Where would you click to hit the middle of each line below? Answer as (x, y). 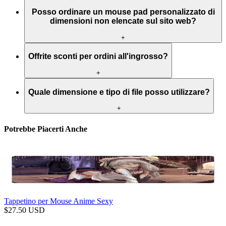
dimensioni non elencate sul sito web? (123, 21)
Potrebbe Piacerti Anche (46, 129)
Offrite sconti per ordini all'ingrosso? (98, 56)
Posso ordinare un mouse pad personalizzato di (123, 12)
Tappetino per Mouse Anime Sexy (59, 201)
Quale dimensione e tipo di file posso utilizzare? (119, 92)
